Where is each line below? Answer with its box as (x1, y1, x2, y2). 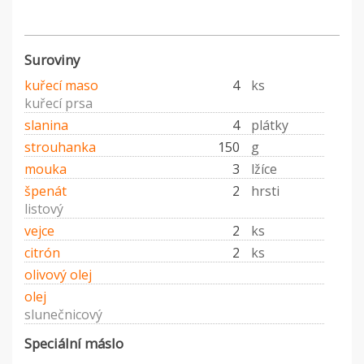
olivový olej (24, 266, 92, 284)
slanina (24, 116, 68, 135)
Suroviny (24, 50, 80, 70)
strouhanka (24, 138, 96, 157)
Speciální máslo (24, 334, 123, 353)
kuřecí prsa (24, 94, 93, 113)
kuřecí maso (24, 76, 98, 95)
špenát (24, 182, 67, 201)
